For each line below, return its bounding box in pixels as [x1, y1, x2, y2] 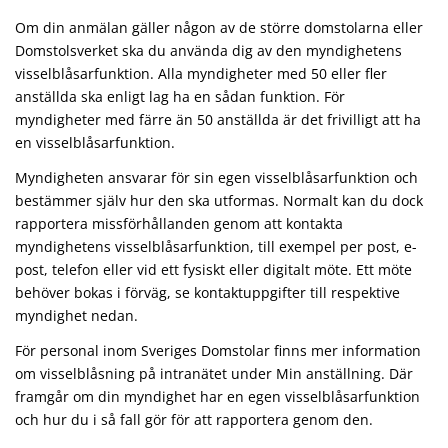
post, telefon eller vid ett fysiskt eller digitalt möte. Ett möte [15, 259, 412, 279]
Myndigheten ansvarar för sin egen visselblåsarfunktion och [15, 167, 418, 187]
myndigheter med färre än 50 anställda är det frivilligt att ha [15, 109, 421, 129]
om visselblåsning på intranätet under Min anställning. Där [15, 363, 413, 383]
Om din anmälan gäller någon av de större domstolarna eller [15, 17, 423, 37]
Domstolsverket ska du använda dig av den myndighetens [15, 40, 402, 60]
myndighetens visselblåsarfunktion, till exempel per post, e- [15, 236, 417, 256]
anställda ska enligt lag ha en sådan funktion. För [15, 86, 345, 106]
